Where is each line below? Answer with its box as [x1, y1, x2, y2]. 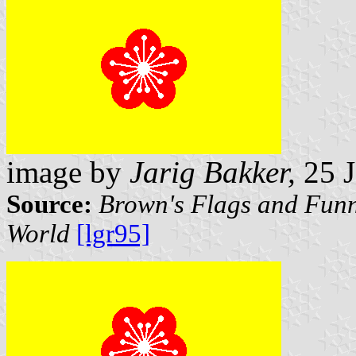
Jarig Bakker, [130, 155, 296, 190]
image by [6, 155, 130, 190]
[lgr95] [76, 219, 150, 249]
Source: [6, 190, 92, 219]
